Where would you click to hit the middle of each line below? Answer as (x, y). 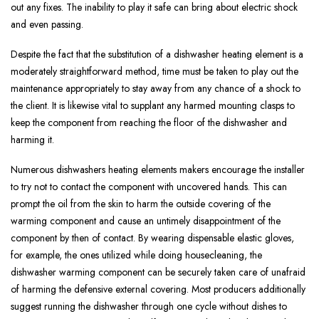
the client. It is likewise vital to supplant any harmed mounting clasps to (153, 106)
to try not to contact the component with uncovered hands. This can (149, 187)
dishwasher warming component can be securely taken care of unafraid (158, 272)
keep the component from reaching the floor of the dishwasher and (149, 123)
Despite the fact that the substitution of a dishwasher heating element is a (157, 54)
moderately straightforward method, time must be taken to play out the (155, 72)
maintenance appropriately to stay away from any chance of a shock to (156, 89)
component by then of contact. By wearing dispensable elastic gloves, (152, 238)
